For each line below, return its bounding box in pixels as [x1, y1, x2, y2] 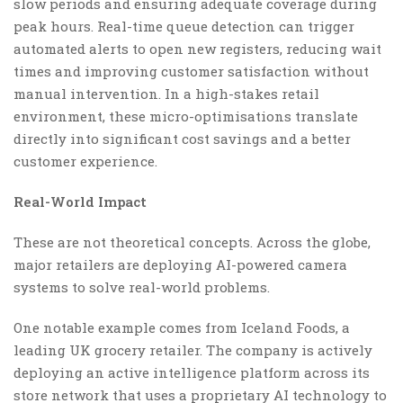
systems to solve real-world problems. [13, 277, 270, 296]
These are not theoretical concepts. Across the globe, [13, 232, 371, 251]
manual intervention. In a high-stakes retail [13, 84, 319, 103]
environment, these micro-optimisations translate [13, 106, 358, 125]
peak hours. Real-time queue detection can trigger [13, 16, 354, 35]
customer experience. [13, 151, 157, 170]
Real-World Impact [13, 192, 147, 210]
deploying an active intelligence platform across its [13, 363, 370, 381]
